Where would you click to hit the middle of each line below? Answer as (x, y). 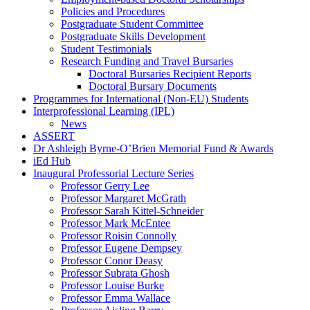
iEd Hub (52, 161)
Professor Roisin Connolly (119, 236)
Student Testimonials (106, 49)
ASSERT (54, 136)
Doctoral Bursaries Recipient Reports (170, 74)
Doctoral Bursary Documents (153, 86)
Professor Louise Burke (112, 286)
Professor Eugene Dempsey (121, 248)
